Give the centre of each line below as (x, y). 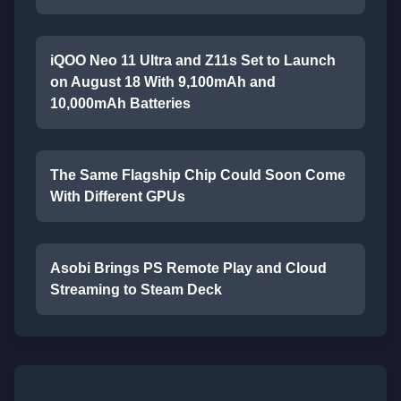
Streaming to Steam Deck (136, 290)
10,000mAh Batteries (120, 103)
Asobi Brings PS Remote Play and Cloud (188, 268)
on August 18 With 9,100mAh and (163, 82)
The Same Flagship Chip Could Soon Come (198, 175)
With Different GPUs (118, 196)
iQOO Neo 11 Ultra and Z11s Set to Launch (193, 60)
